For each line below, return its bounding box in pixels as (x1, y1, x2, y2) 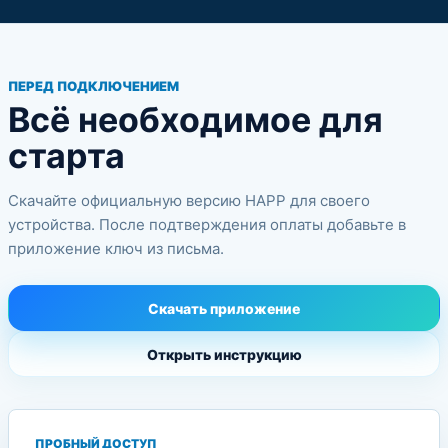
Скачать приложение (148, 299, 300, 317)
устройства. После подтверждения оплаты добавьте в (8, 215, 406, 234)
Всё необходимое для (8, 99, 383, 140)
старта (8, 135, 125, 176)
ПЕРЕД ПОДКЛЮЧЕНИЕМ (8, 78, 179, 94)
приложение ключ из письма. (8, 239, 224, 258)
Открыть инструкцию (146, 345, 302, 363)
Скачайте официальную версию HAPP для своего (8, 191, 370, 210)
